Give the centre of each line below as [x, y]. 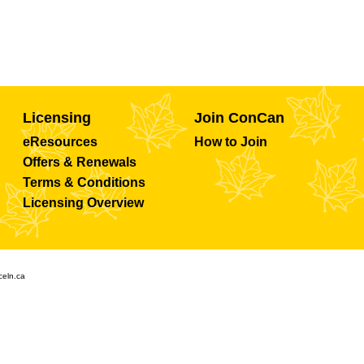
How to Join [230, 142]
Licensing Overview [83, 203]
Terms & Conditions [84, 182]
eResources [60, 142]
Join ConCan [239, 118]
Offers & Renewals [79, 162]
